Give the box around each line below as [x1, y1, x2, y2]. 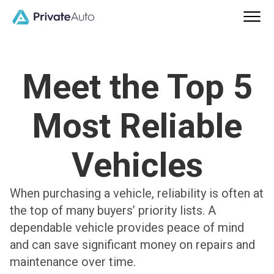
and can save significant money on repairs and [10, 237, 255, 253]
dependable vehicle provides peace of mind [10, 220, 244, 235]
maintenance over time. [10, 254, 136, 270]
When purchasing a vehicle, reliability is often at [10, 186, 264, 201]
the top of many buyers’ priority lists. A [10, 203, 216, 218]
